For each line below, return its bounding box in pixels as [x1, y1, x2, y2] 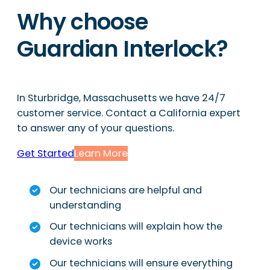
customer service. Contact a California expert [17, 106, 240, 121]
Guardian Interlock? [17, 33, 228, 64]
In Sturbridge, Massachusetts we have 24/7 [17, 91, 225, 105]
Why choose [17, 6, 148, 37]
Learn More [74, 146, 128, 160]
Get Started [17, 146, 74, 160]
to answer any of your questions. [17, 121, 174, 136]
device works [49, 234, 112, 249]
